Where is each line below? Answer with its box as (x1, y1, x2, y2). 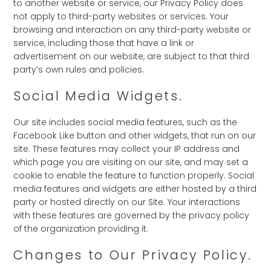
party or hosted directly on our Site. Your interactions (13, 196, 241, 208)
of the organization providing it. (13, 223, 149, 235)
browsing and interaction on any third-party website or (13, 24, 252, 36)
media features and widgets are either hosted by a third (13, 183, 257, 195)
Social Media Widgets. (13, 87, 183, 105)
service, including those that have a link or (13, 37, 195, 49)
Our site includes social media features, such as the (13, 116, 238, 128)
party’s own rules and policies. (13, 64, 145, 76)
